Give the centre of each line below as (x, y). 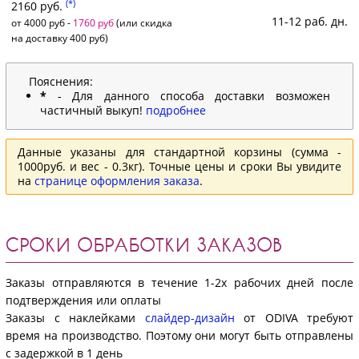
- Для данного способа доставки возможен (188, 96)
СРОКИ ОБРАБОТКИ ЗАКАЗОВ (143, 245)
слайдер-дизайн (190, 318)
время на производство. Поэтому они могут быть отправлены (179, 336)
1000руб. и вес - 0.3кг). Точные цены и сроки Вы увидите (179, 167)
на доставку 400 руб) (60, 38)
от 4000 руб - (42, 23)
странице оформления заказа (117, 181)
